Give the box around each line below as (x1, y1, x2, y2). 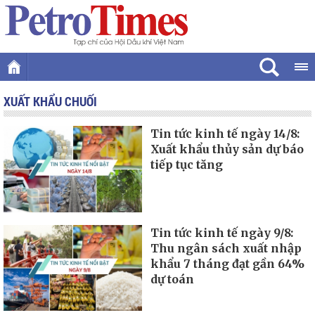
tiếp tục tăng (150, 157, 224, 172)
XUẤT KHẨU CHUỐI (4, 93, 97, 110)
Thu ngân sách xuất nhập (150, 240, 302, 255)
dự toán (150, 271, 195, 286)
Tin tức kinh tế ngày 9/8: (150, 225, 294, 240)
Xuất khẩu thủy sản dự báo (150, 142, 304, 156)
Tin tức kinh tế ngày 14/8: (150, 127, 300, 141)
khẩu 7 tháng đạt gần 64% (150, 256, 305, 271)
